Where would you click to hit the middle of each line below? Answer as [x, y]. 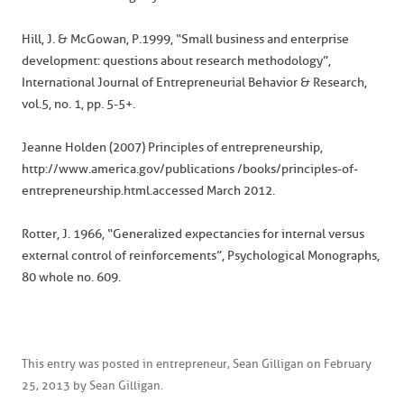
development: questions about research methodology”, [176, 61]
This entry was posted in [89, 364]
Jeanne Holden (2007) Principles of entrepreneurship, [172, 147]
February [348, 364]
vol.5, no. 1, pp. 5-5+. [78, 104]
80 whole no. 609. [71, 277]
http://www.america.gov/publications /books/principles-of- [190, 169]
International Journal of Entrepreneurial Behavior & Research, [194, 83]
